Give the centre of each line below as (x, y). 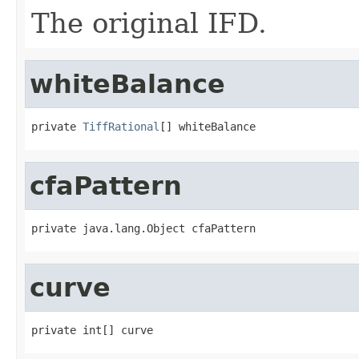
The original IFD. (149, 23)
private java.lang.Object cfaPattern (143, 228)
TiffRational (121, 126)
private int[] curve (92, 330)
